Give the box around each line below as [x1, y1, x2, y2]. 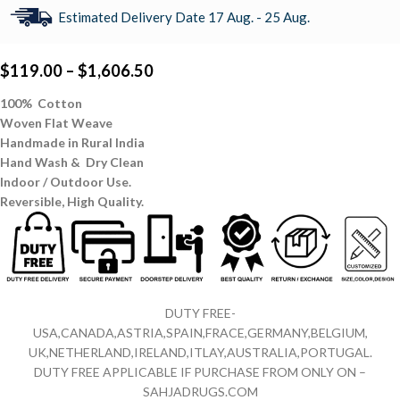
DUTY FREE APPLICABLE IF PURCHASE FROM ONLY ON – [34, 364, 366, 380]
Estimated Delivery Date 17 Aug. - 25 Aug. [58, 9, 310, 26]
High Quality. [67, 194, 144, 210]
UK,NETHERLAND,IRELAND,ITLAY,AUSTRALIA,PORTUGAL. [28, 345, 372, 361]
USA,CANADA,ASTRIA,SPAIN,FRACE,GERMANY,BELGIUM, [32, 325, 368, 341]
